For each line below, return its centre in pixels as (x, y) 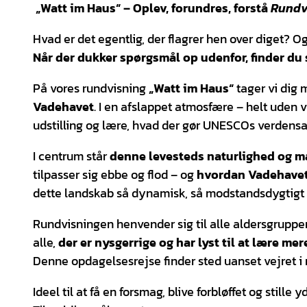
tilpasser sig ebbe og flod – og (115, 174)
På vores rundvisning (91, 88)
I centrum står (71, 156)
